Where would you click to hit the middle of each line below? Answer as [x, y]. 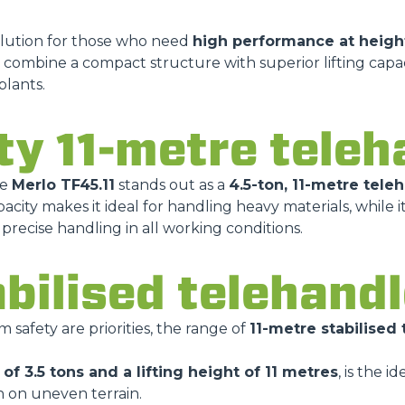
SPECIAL [114, 199]
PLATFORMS [127, 132]
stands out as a [172, 185]
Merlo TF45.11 [63, 185]
